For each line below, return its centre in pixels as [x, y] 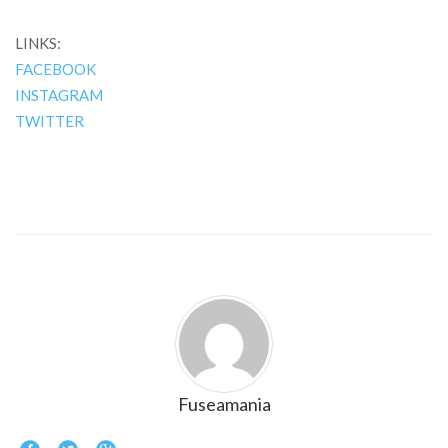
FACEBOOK [55, 69]
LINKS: [38, 43]
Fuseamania [224, 404]
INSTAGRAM [59, 95]
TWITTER [49, 121]
